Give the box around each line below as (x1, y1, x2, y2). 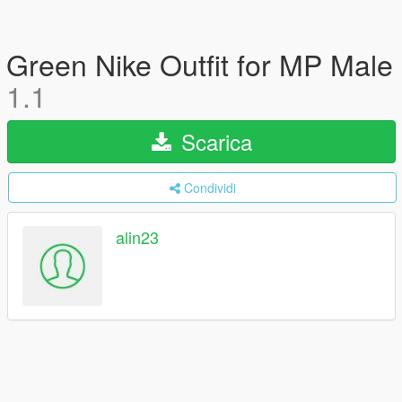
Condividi (183, 179, 236, 197)
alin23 (116, 225, 159, 249)
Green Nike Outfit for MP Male (6, 43, 393, 84)
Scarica (174, 126, 252, 157)
